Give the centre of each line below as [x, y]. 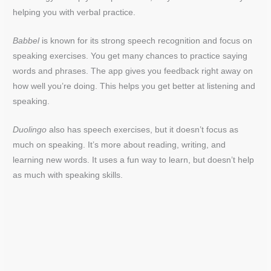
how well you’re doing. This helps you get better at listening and [134, 87]
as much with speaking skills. [68, 175]
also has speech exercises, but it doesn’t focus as [143, 130]
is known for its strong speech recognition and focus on [146, 41]
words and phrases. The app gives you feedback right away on [133, 71]
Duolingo [30, 130]
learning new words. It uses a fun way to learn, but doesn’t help [134, 160]
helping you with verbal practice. [74, 13]
